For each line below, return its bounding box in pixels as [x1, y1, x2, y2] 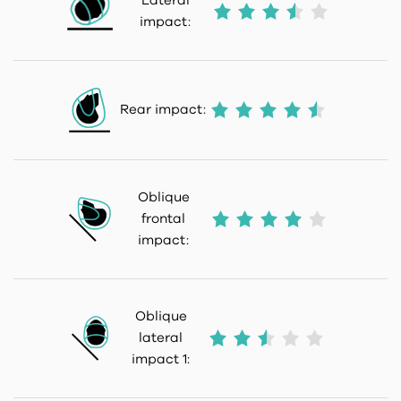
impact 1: [132, 352, 190, 366]
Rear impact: [120, 102, 206, 116]
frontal [141, 211, 185, 226]
